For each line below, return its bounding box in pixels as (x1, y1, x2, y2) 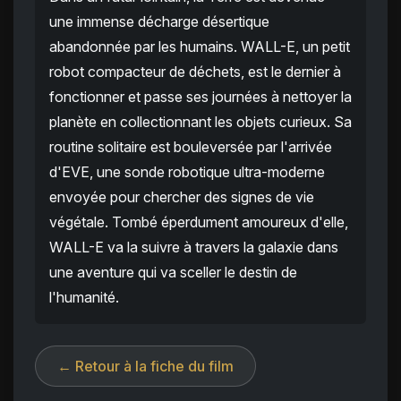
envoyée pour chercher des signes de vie (49, 188, 314, 207)
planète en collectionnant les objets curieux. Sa (49, 113, 352, 132)
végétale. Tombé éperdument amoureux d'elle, (49, 213, 348, 232)
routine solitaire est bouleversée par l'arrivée (49, 138, 332, 157)
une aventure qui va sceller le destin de (49, 263, 297, 282)
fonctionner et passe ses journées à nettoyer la (49, 88, 352, 107)
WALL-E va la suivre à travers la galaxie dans (49, 238, 338, 257)
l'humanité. (49, 288, 119, 307)
